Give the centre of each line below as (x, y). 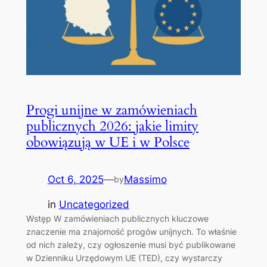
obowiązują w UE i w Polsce (108, 142)
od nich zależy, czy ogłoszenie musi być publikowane (131, 245)
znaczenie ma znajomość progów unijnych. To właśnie (131, 232)
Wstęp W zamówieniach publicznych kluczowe (117, 219)
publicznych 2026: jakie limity (112, 126)
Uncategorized (94, 205)
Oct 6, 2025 (75, 179)
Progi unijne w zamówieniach (111, 110)
